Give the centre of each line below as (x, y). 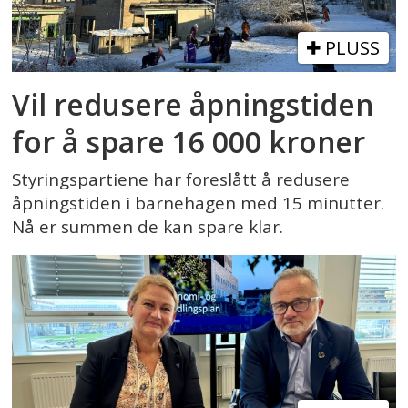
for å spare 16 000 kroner (189, 141)
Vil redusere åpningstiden (193, 104)
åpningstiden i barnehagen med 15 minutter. (199, 204)
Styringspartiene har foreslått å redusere (181, 180)
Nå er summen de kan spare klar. (148, 227)
